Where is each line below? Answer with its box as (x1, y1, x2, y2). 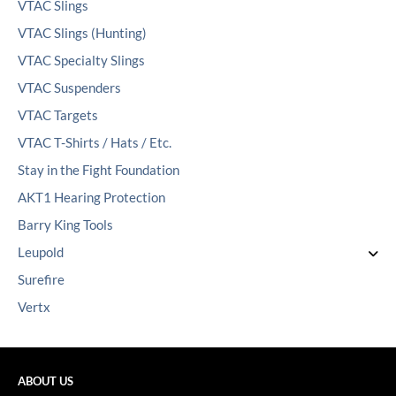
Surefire (18, 272, 65, 288)
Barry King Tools (18, 217, 113, 233)
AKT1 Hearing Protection (18, 190, 165, 206)
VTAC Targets (18, 108, 98, 124)
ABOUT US (18, 374, 73, 389)
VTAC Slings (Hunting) (18, 26, 147, 42)
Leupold (18, 245, 64, 261)
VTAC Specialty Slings (18, 53, 145, 69)
